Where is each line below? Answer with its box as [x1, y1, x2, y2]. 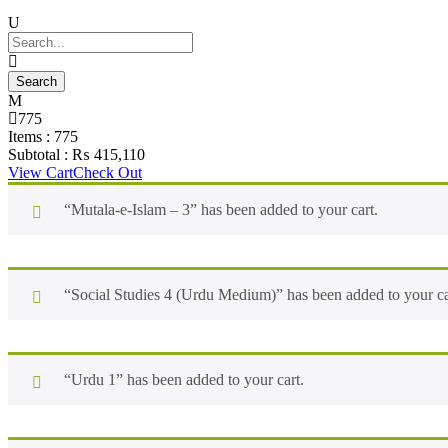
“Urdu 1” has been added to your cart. [64, 371, 304, 388]
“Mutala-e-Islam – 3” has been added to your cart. [64, 201, 378, 218]
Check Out [73, 164, 142, 181]
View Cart [8, 164, 73, 181]
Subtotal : [8, 146, 72, 163]
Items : [8, 128, 54, 145]
